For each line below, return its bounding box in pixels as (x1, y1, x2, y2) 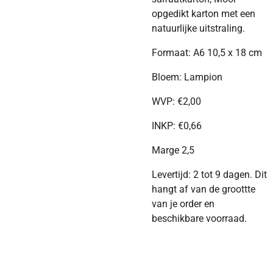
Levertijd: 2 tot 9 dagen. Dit (152, 169, 267, 180)
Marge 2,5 (152, 144, 194, 156)
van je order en (152, 198, 214, 210)
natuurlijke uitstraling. (152, 23, 247, 34)
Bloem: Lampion (152, 71, 222, 83)
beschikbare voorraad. (152, 213, 252, 224)
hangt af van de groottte (152, 183, 255, 195)
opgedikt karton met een (152, 8, 255, 19)
